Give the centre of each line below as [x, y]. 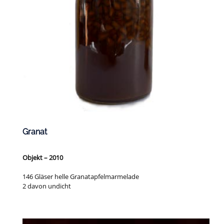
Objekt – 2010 [43, 158]
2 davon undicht [47, 186]
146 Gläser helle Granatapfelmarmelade [81, 177]
